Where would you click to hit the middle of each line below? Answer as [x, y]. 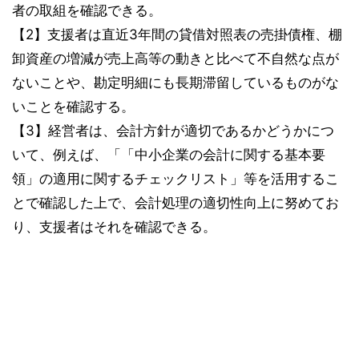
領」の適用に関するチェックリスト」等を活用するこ [175, 178]
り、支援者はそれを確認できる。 [114, 226]
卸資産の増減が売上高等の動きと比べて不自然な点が [175, 58]
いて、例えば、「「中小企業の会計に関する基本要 [169, 154]
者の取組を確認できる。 [87, 10]
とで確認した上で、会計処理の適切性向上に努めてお [175, 202]
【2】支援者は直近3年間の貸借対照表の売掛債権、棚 [177, 34]
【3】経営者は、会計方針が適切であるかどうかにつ [173, 130]
